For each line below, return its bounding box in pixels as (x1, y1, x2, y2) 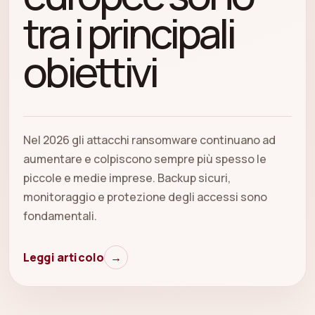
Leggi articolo (23, 250, 105, 266)
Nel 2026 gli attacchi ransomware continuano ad (23, 132, 276, 148)
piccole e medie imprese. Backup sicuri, (23, 170, 231, 186)
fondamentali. (23, 208, 97, 224)
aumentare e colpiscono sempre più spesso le (23, 151, 266, 167)
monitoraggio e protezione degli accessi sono (23, 189, 267, 205)
